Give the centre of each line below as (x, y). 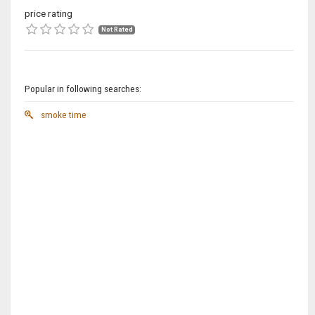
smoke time (63, 115)
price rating (49, 14)
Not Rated (117, 30)
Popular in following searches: (83, 89)
